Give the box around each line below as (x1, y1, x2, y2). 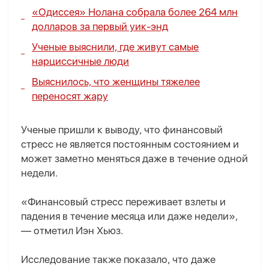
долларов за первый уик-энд (32, 20, 168, 33)
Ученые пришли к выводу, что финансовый (21, 124, 223, 136)
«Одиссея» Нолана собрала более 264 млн (32, 6, 238, 19)
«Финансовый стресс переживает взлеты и (21, 196, 226, 208)
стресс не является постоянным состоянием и (21, 138, 239, 151)
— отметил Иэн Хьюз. (21, 225, 123, 237)
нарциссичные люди (32, 55, 129, 68)
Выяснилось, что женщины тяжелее (32, 76, 200, 88)
